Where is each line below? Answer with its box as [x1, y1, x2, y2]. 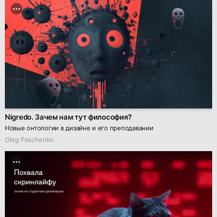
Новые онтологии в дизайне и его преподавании [5, 124, 154, 132]
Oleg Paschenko [5, 135, 54, 143]
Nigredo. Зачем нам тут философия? [5, 112, 132, 122]
